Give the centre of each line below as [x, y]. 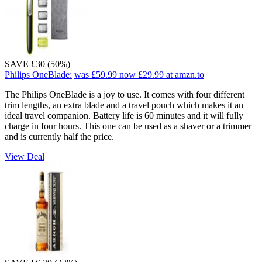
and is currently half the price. [59, 136]
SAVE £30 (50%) [37, 64]
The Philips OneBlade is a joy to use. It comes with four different [125, 94]
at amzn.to [185, 74]
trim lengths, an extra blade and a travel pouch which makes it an [124, 105]
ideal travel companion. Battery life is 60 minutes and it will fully [124, 115]
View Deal [25, 156]
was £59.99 [96, 74]
